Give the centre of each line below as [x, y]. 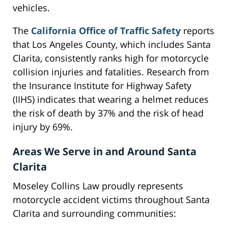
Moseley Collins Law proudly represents [98, 186]
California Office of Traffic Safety [106, 31]
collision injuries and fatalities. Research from [111, 72]
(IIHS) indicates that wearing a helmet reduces [111, 99]
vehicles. [31, 8]
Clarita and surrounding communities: [94, 213]
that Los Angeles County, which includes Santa [112, 45]
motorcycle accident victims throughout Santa [111, 200]
